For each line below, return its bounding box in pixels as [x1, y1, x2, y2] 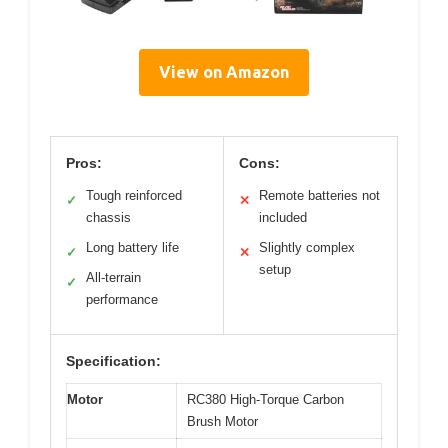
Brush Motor [187, 414, 258, 429]
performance [86, 292, 158, 307]
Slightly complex [259, 240, 355, 255]
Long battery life [86, 240, 179, 255]
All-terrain [86, 270, 141, 285]
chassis [86, 210, 131, 225]
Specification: [66, 353, 161, 369]
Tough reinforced [86, 188, 182, 203]
